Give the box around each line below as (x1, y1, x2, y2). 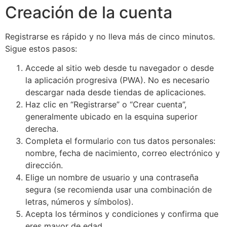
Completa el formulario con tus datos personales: (25, 136, 215, 146)
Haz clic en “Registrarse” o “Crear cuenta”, (25, 99, 186, 110)
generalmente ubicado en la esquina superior (25, 111, 198, 122)
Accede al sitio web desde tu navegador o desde (25, 63, 214, 73)
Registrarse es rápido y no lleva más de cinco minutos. (5, 31, 215, 42)
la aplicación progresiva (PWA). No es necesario (25, 75, 210, 86)
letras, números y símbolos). (25, 197, 133, 207)
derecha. (25, 124, 58, 134)
